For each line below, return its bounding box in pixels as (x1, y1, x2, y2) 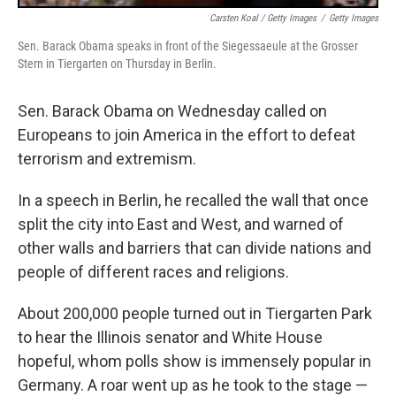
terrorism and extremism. (18, 148, 196, 168)
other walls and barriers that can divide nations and (18, 238, 371, 257)
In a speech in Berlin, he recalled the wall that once (18, 190, 369, 209)
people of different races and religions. (18, 262, 289, 281)
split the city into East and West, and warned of (18, 214, 344, 233)
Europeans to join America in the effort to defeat (18, 125, 355, 144)
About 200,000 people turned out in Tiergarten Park (18, 303, 372, 323)
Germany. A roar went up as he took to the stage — (18, 375, 368, 394)
